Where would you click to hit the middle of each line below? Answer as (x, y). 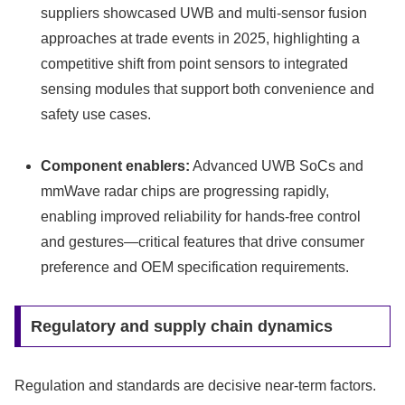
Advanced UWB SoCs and (277, 165)
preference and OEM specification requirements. (195, 267)
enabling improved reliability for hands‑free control (201, 216)
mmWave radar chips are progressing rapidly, (185, 191)
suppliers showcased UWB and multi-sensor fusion (204, 13)
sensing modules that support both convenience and (208, 89)
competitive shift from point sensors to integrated (195, 63)
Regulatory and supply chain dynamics (181, 327)
